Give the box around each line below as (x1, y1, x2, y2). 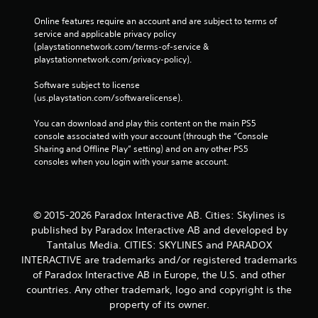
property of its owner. (109, 297, 209, 311)
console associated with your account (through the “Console (34, 129, 268, 142)
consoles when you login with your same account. (34, 155, 229, 168)
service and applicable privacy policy (34, 27, 176, 40)
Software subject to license (34, 78, 140, 91)
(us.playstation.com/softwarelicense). (34, 91, 182, 104)
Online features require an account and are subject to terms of (34, 14, 277, 27)
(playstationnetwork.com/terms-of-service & (34, 40, 209, 53)
